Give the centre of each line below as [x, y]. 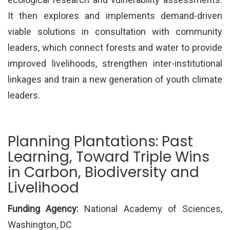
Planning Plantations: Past [100, 142]
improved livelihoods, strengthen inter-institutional [115, 64]
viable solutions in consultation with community [115, 32]
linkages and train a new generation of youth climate [115, 80]
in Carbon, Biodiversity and [103, 172]
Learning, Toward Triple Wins [109, 157]
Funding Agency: [46, 209]
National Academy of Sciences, [154, 209]
